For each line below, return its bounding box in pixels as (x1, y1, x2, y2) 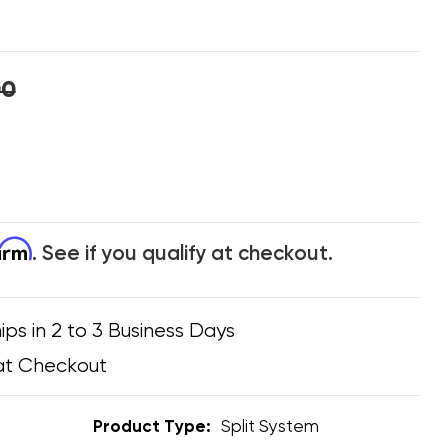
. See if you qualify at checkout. (31, 243, 333, 265)
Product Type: (92, 418, 211, 436)
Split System (220, 418, 319, 436)
